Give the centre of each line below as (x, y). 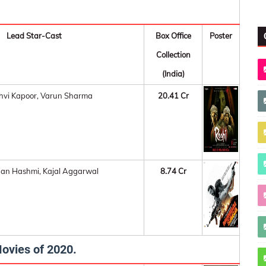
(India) (173, 74)
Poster (221, 36)
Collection (173, 55)
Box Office (173, 36)
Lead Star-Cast (34, 36)
